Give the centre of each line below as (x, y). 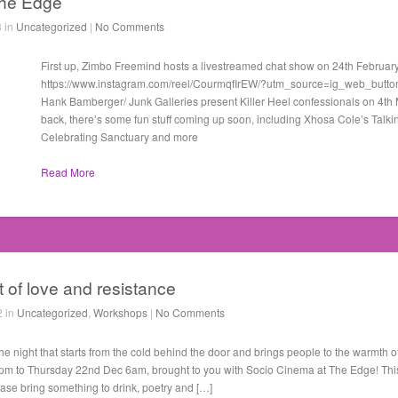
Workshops (120, 312)
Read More (68, 172)
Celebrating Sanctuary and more (119, 136)
